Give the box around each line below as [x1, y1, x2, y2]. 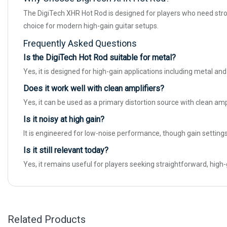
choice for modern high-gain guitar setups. [23, 22, 159, 30]
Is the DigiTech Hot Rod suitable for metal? [23, 53, 176, 63]
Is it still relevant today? [23, 145, 108, 156]
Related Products [8, 213, 86, 226]
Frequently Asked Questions [23, 38, 137, 49]
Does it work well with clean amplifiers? [23, 84, 164, 94]
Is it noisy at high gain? [23, 115, 104, 125]
